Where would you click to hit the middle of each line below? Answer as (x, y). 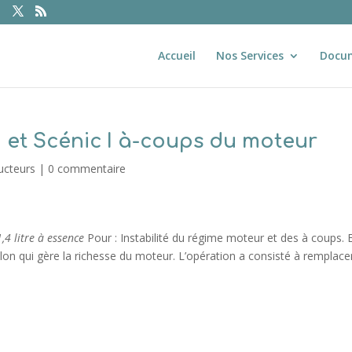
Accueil (176, 55)
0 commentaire (87, 169)
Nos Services (249, 55)
